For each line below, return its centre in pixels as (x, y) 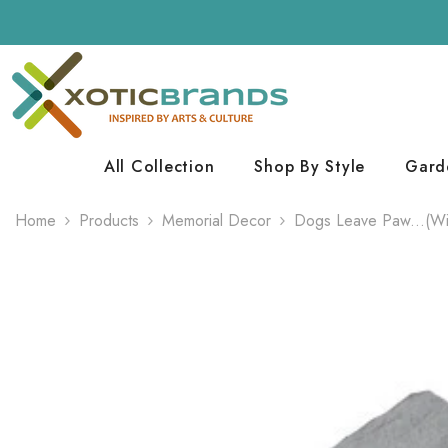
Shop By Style (309, 166)
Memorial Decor (216, 220)
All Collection (159, 166)
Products (109, 220)
